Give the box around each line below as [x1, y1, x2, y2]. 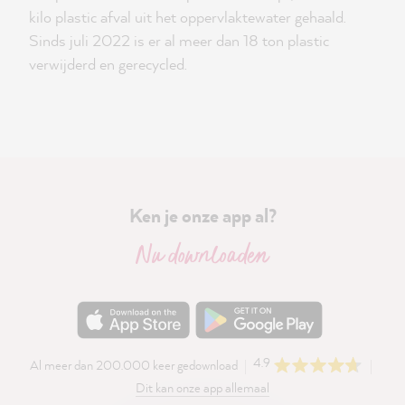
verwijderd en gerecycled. [29, 53, 187, 74]
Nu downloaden [136, 237, 269, 277]
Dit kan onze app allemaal [136, 378, 269, 396]
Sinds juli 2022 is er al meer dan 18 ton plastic [29, 30, 329, 51]
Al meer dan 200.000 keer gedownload [29, 356, 238, 374]
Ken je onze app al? [128, 202, 277, 229]
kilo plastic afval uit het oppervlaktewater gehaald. [29, 6, 346, 27]
